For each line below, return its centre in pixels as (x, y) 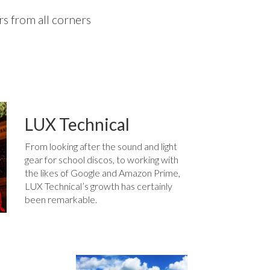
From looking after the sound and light (101, 146)
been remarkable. (61, 199)
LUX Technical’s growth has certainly (98, 186)
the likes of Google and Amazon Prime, (102, 172)
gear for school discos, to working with (101, 159)
